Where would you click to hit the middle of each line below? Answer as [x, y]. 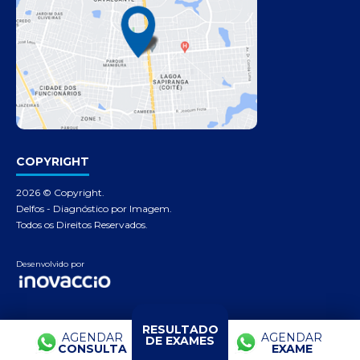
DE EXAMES [180, 341]
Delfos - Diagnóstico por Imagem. [94, 209]
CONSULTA [92, 349]
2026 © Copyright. [60, 193]
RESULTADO [180, 329]
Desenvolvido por [50, 264]
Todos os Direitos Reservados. [82, 225]
